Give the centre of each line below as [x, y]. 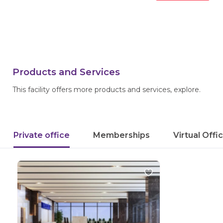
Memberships [121, 135]
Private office [42, 135]
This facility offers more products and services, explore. [107, 90]
